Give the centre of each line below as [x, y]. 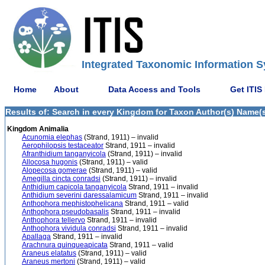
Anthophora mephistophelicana [72, 203]
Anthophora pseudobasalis [65, 212]
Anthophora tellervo [54, 220]
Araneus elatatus [49, 253]
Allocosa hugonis [50, 162]
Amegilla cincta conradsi [61, 179]
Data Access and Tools [154, 89]
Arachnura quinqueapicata [65, 245]
